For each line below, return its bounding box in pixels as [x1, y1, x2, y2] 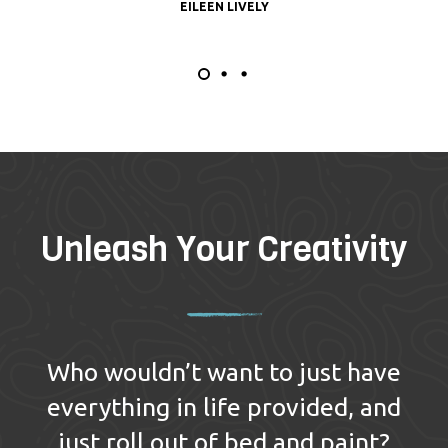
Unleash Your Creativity [41, 224, 407, 273]
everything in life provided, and [47, 392, 401, 421]
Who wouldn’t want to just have [47, 357, 401, 386]
